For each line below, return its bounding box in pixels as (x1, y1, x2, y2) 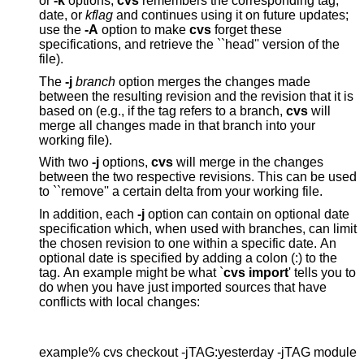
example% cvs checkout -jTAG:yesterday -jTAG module (39, 344, 357, 359)
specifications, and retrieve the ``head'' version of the (39, 37, 340, 52)
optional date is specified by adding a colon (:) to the (39, 250, 202, 265)
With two (39, 155, 92, 170)
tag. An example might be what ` (39, 265, 223, 279)
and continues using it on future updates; (113, 8, 263, 23)
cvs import (249, 265, 288, 279)
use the (39, 23, 84, 37)
